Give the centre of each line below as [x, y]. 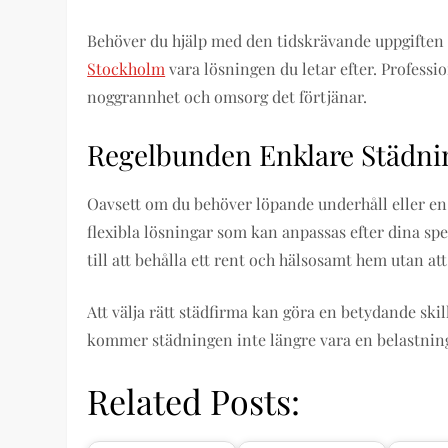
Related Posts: [194, 401]
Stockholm [126, 68]
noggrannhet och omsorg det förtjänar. [227, 96]
